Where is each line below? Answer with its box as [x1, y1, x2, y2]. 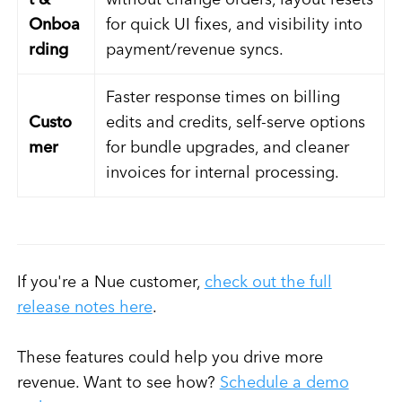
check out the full [204, 275, 332, 292]
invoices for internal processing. [105, 165, 339, 182]
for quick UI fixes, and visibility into [105, 17, 363, 34]
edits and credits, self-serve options [105, 115, 365, 132]
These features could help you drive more [16, 350, 323, 367]
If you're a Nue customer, [16, 275, 205, 292]
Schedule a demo [219, 375, 349, 392]
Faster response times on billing [105, 90, 340, 107]
